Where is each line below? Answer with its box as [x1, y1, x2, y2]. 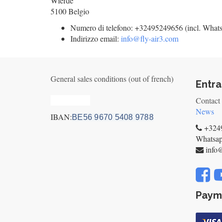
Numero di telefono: [70, 22, 135, 33]
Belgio [68, 6, 89, 16]
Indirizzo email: [70, 33, 121, 44]
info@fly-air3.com [121, 33, 178, 44]
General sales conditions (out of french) [51, 73, 173, 84]
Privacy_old [52, 95, 89, 106]
